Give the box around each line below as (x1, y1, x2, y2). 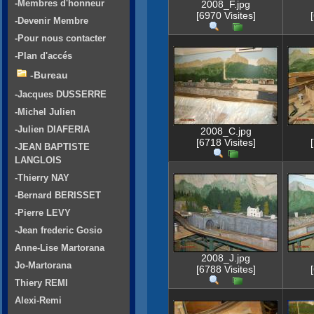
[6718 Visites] (196, 137, 256, 149)
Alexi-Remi (15, 295, 62, 306)
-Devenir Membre (15, 15, 88, 27)
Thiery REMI (15, 278, 68, 289)
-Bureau (30, 69, 68, 81)
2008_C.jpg (200, 125, 252, 137)
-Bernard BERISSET (15, 190, 101, 201)
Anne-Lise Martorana (15, 243, 104, 254)
